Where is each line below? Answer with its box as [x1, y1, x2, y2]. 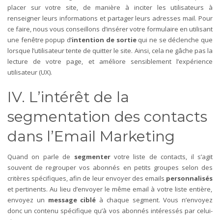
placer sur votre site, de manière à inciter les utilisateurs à [7, 2, 213, 12]
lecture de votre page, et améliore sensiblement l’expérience [7, 56, 213, 66]
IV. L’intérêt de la [7, 87, 129, 106]
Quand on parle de [7, 152, 74, 161]
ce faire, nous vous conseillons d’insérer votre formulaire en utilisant [7, 24, 213, 33]
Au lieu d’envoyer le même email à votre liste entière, [50, 184, 212, 193]
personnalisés [166, 173, 213, 183]
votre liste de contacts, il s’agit [110, 152, 213, 161]
